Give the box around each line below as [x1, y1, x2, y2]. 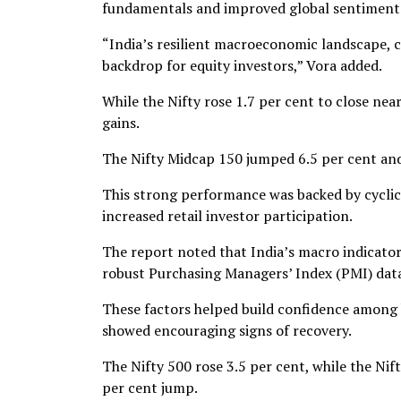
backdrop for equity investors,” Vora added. [102, 55, 382, 75]
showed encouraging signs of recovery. [102, 320, 352, 340]
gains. [102, 113, 140, 132]
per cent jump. [102, 378, 198, 397]
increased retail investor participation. [102, 206, 353, 226]
